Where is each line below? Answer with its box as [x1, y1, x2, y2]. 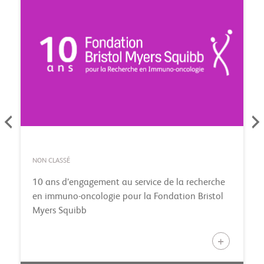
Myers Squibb [32, 206, 87, 216]
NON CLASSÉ [32, 157, 70, 164]
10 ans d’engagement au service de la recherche [32, 178, 225, 187]
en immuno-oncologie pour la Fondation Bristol [32, 192, 223, 202]
